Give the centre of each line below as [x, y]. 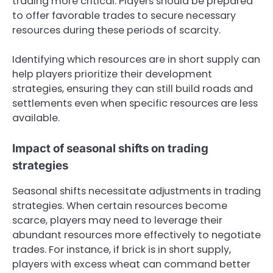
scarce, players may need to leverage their [117, 221]
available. [36, 118]
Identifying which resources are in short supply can [136, 60]
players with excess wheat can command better [131, 264]
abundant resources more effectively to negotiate [136, 235]
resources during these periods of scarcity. [116, 30]
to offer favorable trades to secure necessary [124, 15]
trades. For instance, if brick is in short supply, [122, 250]
